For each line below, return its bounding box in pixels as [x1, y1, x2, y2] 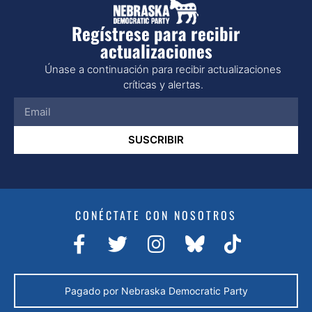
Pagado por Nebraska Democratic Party [64, 284, 248, 297]
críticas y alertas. [123, 78, 203, 92]
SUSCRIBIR [128, 133, 184, 147]
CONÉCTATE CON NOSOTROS [75, 206, 237, 224]
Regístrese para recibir [72, 20, 240, 47]
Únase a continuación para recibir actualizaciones [45, 63, 281, 77]
